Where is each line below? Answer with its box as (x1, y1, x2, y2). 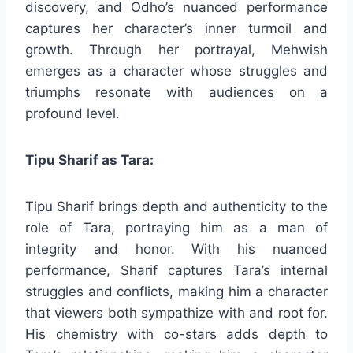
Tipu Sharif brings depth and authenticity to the (25, 198, 328, 214)
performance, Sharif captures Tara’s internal (25, 262, 328, 278)
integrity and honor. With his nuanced (25, 240, 328, 257)
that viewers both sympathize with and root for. (25, 304, 328, 321)
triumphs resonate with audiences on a (25, 84, 328, 100)
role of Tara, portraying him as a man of (25, 219, 328, 236)
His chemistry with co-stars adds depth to (25, 325, 328, 342)
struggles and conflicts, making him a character (25, 283, 328, 299)
